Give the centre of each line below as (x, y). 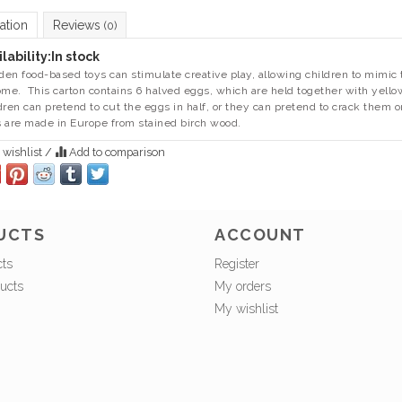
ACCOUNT (260, 234)
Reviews (78, 26)
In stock (75, 57)
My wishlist (246, 308)
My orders (243, 286)
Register (237, 263)
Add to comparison (115, 153)
